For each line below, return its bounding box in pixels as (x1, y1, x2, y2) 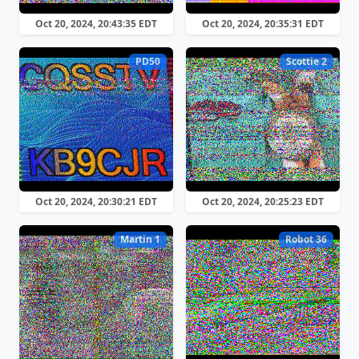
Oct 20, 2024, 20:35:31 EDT (202, 17, 324, 30)
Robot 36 (285, 232, 328, 247)
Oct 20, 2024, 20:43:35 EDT (35, 17, 157, 30)
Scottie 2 (286, 54, 328, 69)
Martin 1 (120, 232, 161, 247)
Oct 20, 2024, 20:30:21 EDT (35, 195, 157, 208)
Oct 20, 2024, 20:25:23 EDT (202, 195, 324, 208)
